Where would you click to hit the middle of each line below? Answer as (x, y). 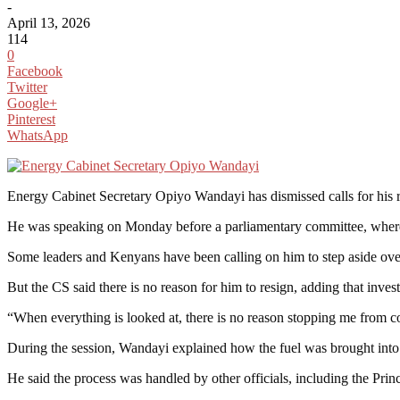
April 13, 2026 (49, 22)
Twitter (27, 87)
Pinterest (31, 119)
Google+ (32, 103)
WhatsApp (37, 135)
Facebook (35, 71)
